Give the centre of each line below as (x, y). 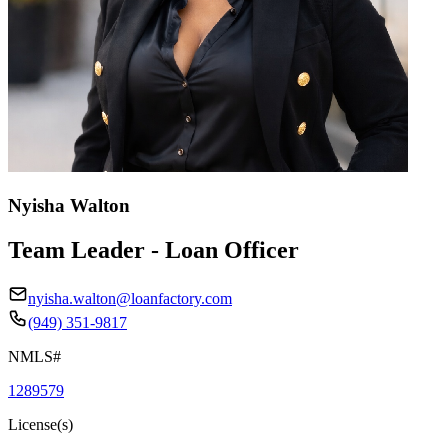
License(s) (40, 424)
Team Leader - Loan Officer (153, 249)
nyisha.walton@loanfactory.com (130, 298)
